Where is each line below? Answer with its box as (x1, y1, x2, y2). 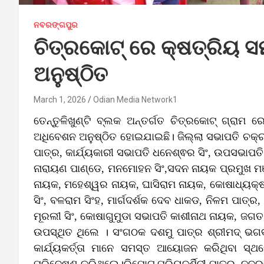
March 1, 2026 (34, 94, 86, 104)
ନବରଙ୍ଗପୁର (34, 19, 78, 29)
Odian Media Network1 (93, 94, 177, 104)
